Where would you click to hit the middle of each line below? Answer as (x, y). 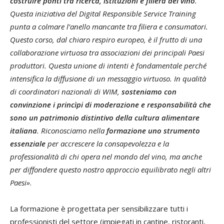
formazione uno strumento (153, 131)
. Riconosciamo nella (72, 131)
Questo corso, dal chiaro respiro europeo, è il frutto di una (106, 40)
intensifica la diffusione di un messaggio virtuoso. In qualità (108, 79)
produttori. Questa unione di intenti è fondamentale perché (108, 66)
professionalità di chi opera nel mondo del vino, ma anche (106, 157)
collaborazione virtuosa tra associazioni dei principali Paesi (107, 53)
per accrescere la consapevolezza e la (107, 144)
